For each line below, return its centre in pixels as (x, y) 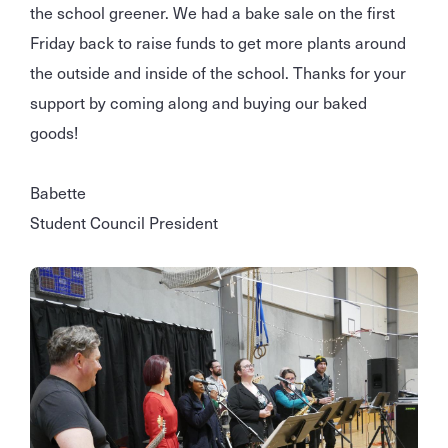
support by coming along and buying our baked (198, 102)
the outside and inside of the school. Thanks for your (218, 72)
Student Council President (124, 222)
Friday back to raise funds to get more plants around (218, 42)
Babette (58, 192)
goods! (54, 132)
